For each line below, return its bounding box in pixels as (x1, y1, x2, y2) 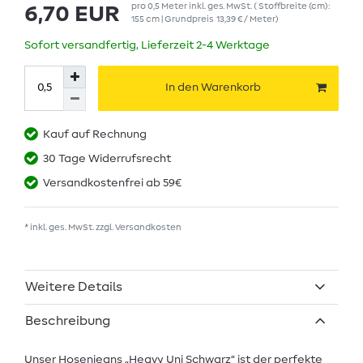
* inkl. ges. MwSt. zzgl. (24, 222, 115, 232)
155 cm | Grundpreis (131, 14, 216, 23)
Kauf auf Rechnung (43, 128, 147, 140)
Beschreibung (25, 314, 110, 328)
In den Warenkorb (165, 82, 261, 94)
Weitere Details (25, 280, 122, 294)
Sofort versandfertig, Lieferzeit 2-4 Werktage (24, 39, 270, 51)
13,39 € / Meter (216, 14, 275, 23)
